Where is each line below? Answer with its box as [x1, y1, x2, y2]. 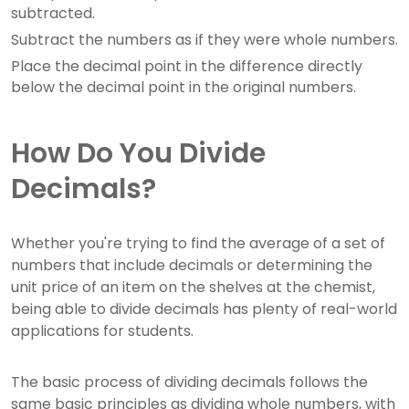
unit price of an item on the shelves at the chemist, [11, 277, 375, 298]
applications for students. [11, 320, 194, 341]
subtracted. [11, 3, 95, 24]
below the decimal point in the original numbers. [11, 77, 356, 98]
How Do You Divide [11, 134, 266, 173]
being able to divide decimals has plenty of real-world [11, 299, 397, 320]
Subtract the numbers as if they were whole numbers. [11, 29, 398, 50]
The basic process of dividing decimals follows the [11, 372, 368, 393]
